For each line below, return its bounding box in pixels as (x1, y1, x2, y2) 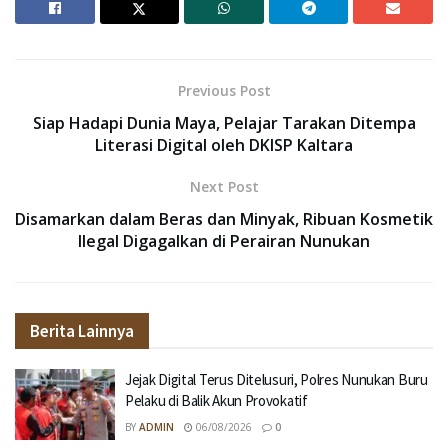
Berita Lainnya (30, 319, 134, 342)
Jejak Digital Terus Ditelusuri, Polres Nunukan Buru (125, 369, 428, 389)
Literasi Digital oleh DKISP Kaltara (95, 133, 353, 156)
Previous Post (177, 80, 271, 100)
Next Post (189, 176, 259, 196)
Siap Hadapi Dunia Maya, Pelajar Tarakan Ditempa (32, 111, 416, 134)
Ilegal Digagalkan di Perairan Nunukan (78, 229, 370, 252)
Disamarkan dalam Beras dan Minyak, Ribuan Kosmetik (15, 207, 433, 230)
